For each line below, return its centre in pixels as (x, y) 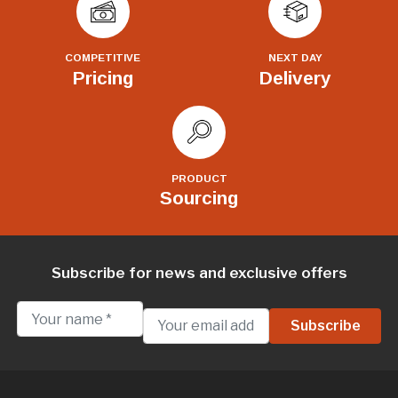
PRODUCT (199, 178)
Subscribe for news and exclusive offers (199, 273)
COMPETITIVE (103, 58)
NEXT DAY (295, 58)
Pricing (103, 77)
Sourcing (199, 198)
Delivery (295, 77)
